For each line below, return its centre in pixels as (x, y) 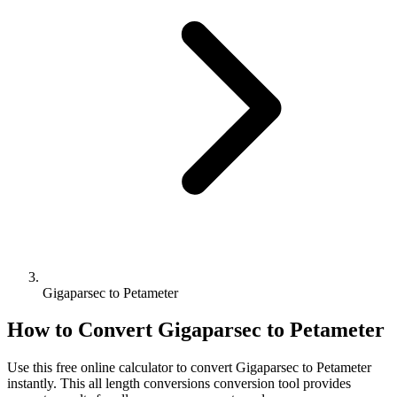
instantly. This (48, 384)
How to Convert (82, 330)
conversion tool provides (280, 384)
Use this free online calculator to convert (121, 368)
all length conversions (149, 384)
